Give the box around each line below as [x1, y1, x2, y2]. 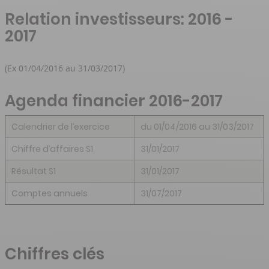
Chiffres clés [5, 243, 104, 265]
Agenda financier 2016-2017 [5, 89, 223, 112]
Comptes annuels [11, 187, 88, 199]
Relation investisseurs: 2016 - [5, 8, 234, 30]
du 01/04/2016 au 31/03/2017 [141, 120, 254, 133]
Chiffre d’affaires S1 [11, 142, 93, 155]
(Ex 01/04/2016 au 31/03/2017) [5, 62, 125, 74]
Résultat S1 [11, 165, 56, 177]
